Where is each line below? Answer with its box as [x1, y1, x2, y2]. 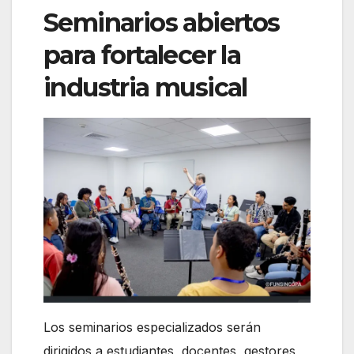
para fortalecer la [43, 40, 241, 71]
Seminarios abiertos [43, 7, 280, 39]
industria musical [43, 72, 247, 104]
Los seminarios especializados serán [43, 319, 261, 336]
